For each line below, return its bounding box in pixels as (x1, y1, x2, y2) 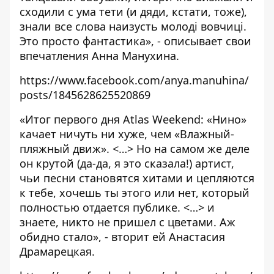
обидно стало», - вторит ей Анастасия (20, 229, 225, 244)
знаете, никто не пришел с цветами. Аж (20, 215, 235, 229)
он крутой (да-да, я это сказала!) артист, (20, 156, 234, 171)
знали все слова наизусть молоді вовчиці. (20, 19, 246, 34)
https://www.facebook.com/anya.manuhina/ (20, 73, 249, 87)
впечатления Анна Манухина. (20, 48, 179, 63)
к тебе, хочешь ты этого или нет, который (20, 185, 250, 200)
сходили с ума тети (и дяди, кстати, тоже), (20, 4, 247, 19)
